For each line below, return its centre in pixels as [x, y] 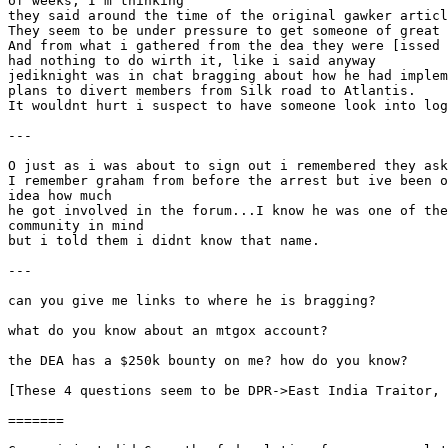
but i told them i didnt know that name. [164, 240]
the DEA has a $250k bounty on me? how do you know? [208, 360]
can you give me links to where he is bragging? [192, 300]
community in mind [76, 225]
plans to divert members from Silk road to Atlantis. [212, 90]
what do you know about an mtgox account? [168, 330]
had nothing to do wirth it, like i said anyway [192, 60]
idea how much [60, 195]
